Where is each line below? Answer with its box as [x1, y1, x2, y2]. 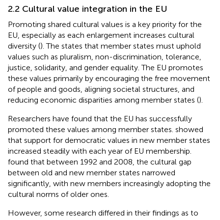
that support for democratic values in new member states [8, 135, 210, 145]
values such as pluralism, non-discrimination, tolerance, [8, 52, 201, 61]
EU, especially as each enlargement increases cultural [8, 30, 194, 40]
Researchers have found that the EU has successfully [8, 113, 192, 123]
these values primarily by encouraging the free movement [8, 73, 210, 83]
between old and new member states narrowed [8, 167, 175, 177]
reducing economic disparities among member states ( [8, 95, 199, 105]
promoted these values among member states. [8, 124, 175, 134]
